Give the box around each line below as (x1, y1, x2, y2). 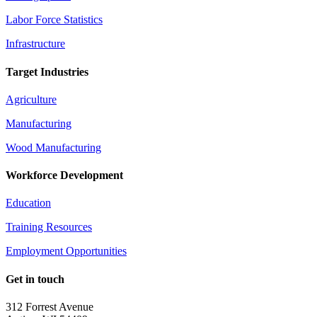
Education (6, 197, 51, 209)
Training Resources (6, 221, 92, 234)
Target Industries (6, 65, 88, 78)
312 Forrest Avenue (6, 301, 93, 313)
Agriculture (6, 93, 57, 105)
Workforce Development (6, 169, 123, 182)
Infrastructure (6, 38, 65, 50)
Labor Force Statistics (6, 13, 103, 26)
